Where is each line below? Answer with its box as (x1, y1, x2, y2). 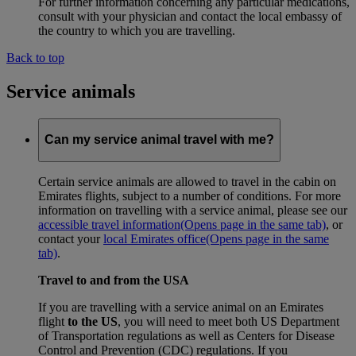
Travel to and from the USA (38, 273, 189, 287)
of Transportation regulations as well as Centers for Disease (38, 328, 335, 342)
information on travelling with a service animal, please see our (38, 203, 347, 217)
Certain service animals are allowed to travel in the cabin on (38, 174, 336, 188)
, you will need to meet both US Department (118, 314, 339, 328)
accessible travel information (38, 217, 180, 231)
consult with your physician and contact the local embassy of (38, 9, 342, 23)
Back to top (6, 50, 64, 64)
